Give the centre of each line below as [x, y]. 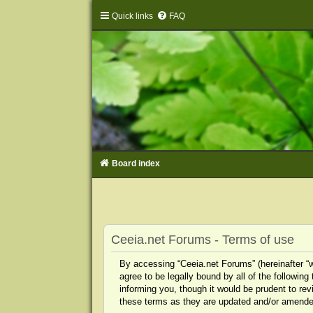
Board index [136, 163]
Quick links [132, 16]
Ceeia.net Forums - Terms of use [202, 239]
